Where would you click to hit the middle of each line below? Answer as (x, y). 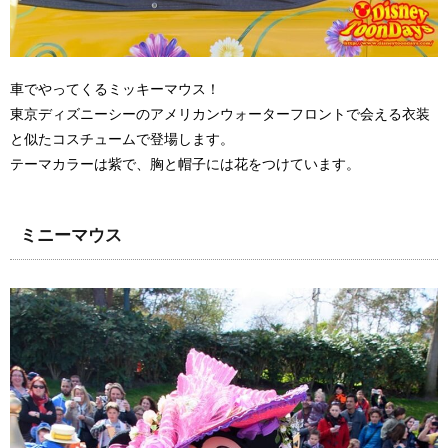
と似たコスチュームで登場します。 (122, 140)
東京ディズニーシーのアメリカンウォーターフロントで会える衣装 (220, 115)
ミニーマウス (71, 236)
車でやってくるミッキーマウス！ (115, 90)
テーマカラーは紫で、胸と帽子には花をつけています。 (185, 165)
